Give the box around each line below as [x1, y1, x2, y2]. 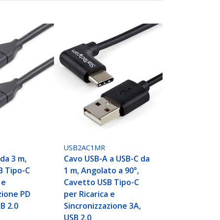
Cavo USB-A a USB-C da [64, 153, 150, 165]
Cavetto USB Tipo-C [64, 177, 139, 188]
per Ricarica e [64, 189, 115, 200]
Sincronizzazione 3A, [64, 200, 141, 212]
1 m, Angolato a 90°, [64, 165, 139, 176]
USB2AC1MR [64, 143, 106, 153]
